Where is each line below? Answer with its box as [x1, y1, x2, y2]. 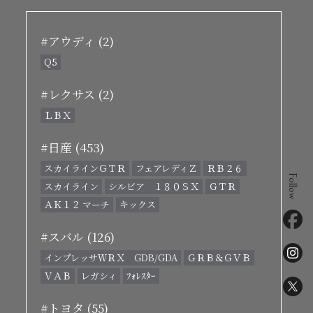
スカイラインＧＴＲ [44, 161, 126, 175]
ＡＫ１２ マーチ [44, 198, 110, 211]
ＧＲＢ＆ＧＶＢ [187, 251, 251, 264]
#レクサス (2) [41, 85, 114, 103]
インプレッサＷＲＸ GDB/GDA [44, 251, 177, 264]
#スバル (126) [41, 228, 115, 245]
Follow [286, 172, 298, 199]
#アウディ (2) [41, 32, 114, 50]
